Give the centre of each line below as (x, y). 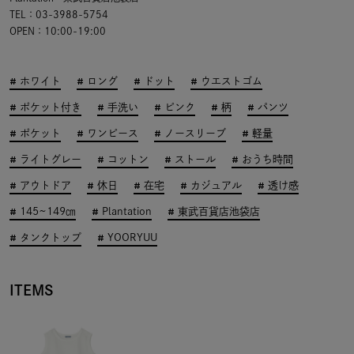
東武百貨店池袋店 (219, 211)
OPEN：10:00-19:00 (58, 30)
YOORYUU (132, 237)
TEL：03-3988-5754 (59, 14)
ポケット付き (51, 107)
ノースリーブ (195, 133)
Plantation (127, 211)
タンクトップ (51, 237)
